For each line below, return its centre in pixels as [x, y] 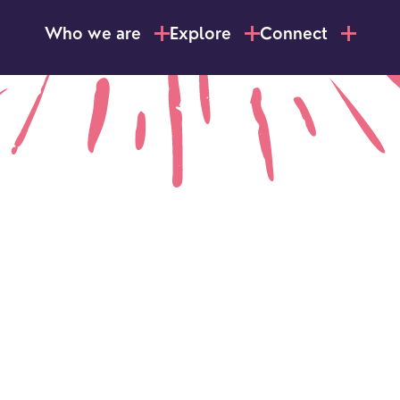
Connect [293, 35]
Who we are [92, 35]
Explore [200, 35]
